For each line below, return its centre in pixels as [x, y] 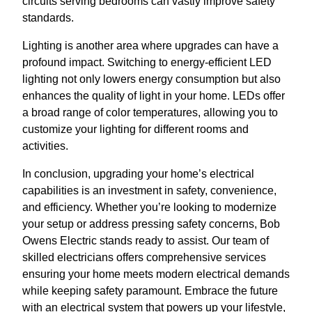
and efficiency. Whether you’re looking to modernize [149, 207]
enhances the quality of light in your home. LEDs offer [154, 95]
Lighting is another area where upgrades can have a [150, 45]
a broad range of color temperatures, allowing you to [150, 112]
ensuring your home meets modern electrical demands [156, 274]
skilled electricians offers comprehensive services [144, 257]
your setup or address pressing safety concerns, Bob [151, 224]
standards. [48, 17]
